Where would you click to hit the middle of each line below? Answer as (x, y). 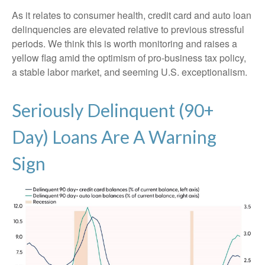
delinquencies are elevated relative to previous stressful (128, 30)
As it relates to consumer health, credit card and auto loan (132, 15)
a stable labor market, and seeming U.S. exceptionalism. (130, 72)
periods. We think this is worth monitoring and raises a (125, 44)
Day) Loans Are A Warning (114, 137)
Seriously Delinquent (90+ (113, 110)
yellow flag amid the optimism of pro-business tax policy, (129, 58)
